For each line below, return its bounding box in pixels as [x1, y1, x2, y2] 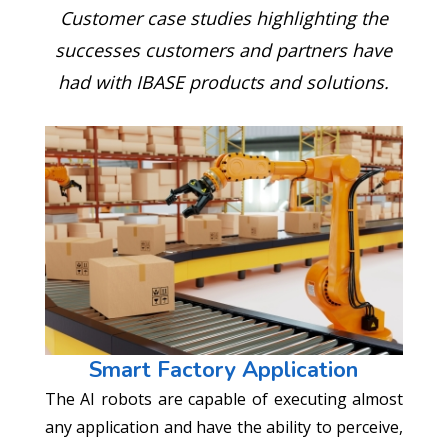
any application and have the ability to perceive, [44, 416, 404, 439]
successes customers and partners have [55, 37, 393, 62]
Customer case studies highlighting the [59, 5, 388, 30]
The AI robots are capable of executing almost [44, 388, 404, 411]
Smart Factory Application [89, 355, 359, 386]
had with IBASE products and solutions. [58, 69, 390, 94]
